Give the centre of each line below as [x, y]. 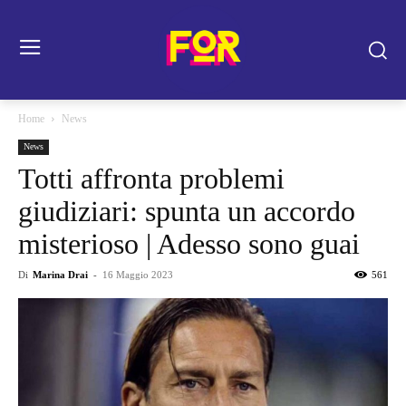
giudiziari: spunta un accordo [187, 211]
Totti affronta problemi [151, 179]
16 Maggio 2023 [138, 275]
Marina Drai [60, 275]
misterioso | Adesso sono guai [189, 244]
